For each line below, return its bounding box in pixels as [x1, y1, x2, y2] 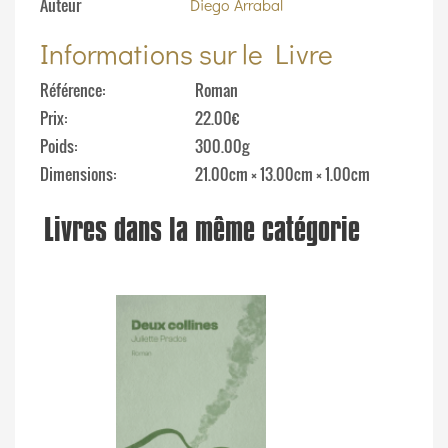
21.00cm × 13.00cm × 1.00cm [195, 162, 370, 187]
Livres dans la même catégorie [44, 211, 360, 249]
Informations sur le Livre [40, 35, 333, 72]
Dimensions [40, 162, 113, 187]
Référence [40, 78, 102, 103]
